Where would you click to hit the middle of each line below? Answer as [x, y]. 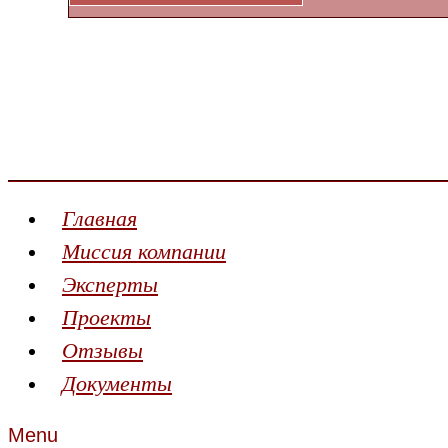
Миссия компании [144, 251]
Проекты [106, 317]
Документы [117, 383]
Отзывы [102, 350]
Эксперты [110, 284]
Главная [99, 218]
